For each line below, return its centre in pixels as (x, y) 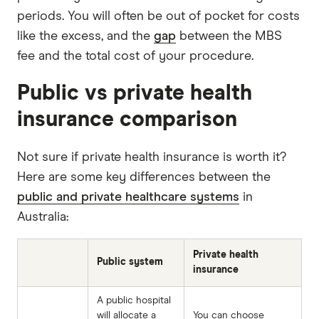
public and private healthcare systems (128, 197)
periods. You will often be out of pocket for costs (158, 16)
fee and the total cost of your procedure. (135, 56)
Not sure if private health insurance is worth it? (152, 157)
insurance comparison (127, 119)
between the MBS (229, 36)
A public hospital (134, 300)
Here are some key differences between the (144, 177)
